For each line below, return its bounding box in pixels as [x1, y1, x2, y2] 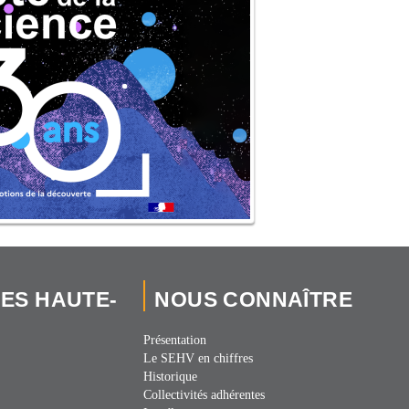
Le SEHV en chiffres [143, 351, 254, 366]
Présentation [143, 333, 207, 348]
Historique [143, 370, 198, 384]
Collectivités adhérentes [143, 388, 266, 403]
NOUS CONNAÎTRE [154, 288, 353, 311]
